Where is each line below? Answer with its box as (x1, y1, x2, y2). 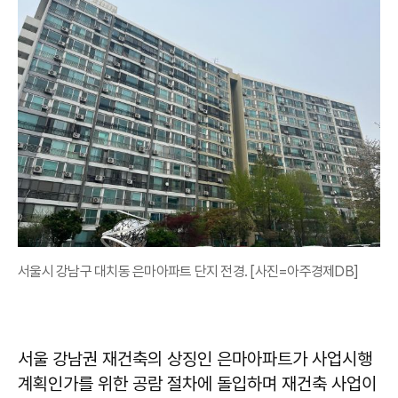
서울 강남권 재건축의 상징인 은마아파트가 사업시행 (18, 348, 372, 370)
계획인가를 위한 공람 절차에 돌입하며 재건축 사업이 (18, 373, 377, 394)
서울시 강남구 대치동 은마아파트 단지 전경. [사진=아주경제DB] (18, 263, 358, 280)
